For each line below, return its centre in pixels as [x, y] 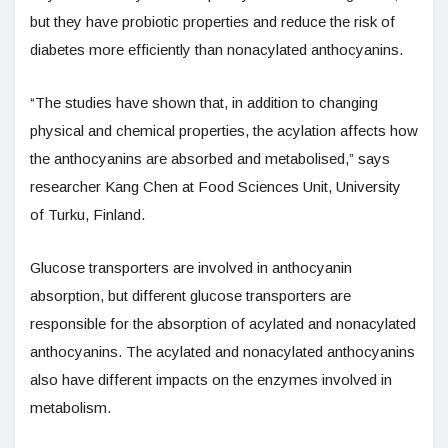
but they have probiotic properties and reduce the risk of [212, 21]
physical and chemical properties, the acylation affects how [224, 130]
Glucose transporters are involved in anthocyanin [191, 267]
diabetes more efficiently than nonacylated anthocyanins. [216, 49]
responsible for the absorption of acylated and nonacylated [223, 323]
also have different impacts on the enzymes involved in [211, 379]
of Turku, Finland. [87, 214]
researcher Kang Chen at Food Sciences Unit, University [215, 186]
